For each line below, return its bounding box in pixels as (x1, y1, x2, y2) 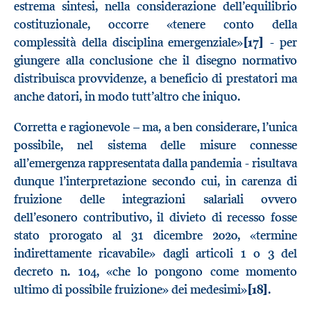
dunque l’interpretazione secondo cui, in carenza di (14, 173, 297, 189)
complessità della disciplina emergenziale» (14, 35, 244, 51)
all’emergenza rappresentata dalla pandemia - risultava (14, 155, 297, 171)
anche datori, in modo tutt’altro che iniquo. (14, 89, 240, 105)
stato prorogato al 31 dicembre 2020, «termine (14, 227, 297, 243)
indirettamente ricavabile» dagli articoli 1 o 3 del (14, 245, 297, 261)
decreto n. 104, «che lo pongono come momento (14, 263, 297, 279)
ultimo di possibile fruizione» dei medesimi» (14, 281, 247, 297)
